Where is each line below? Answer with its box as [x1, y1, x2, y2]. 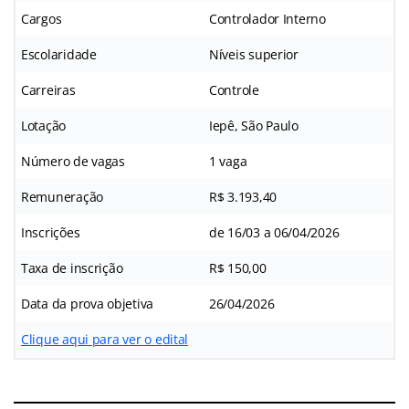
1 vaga [209, 152, 247, 170]
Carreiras [21, 80, 76, 99]
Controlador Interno [209, 9, 326, 27]
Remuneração [21, 187, 104, 205]
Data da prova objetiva [21, 294, 154, 312]
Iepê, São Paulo [209, 116, 299, 134]
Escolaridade [21, 45, 97, 63]
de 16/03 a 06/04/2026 [209, 223, 340, 241]
